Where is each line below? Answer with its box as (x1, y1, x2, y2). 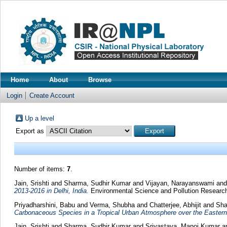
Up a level (24, 115, 54, 122)
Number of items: (14, 165, 67, 173)
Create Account (29, 92, 74, 99)
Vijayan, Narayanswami (145, 179, 214, 187)
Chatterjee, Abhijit (149, 201, 201, 209)
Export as (15, 127, 46, 135)
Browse (88, 76, 111, 84)
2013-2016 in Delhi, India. (14, 186, 89, 195)
